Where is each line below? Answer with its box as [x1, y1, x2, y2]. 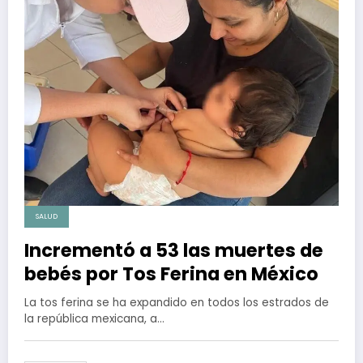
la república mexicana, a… [24, 310, 164, 327]
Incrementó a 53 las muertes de [24, 237, 323, 263]
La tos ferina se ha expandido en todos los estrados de [24, 294, 329, 310]
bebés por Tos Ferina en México [24, 260, 318, 287]
